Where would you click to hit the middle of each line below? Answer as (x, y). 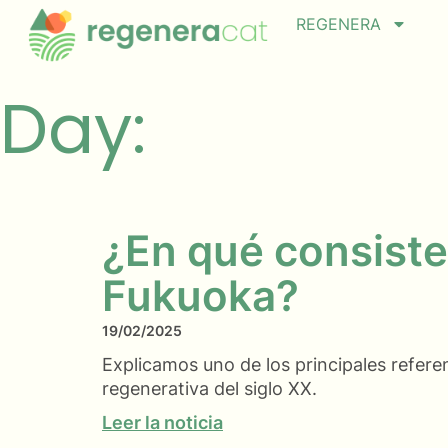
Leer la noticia (162, 423)
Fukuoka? (200, 296)
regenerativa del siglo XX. (209, 389)
